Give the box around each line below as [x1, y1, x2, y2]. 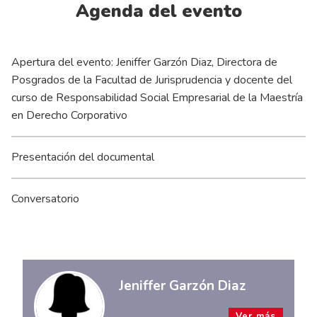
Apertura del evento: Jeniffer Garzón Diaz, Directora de [11, 54, 277, 71]
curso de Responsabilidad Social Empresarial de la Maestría [11, 90, 303, 106]
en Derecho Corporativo [11, 108, 127, 124]
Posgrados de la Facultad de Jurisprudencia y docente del [11, 72, 292, 88]
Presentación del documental [11, 149, 154, 166]
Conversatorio [11, 191, 79, 207]
